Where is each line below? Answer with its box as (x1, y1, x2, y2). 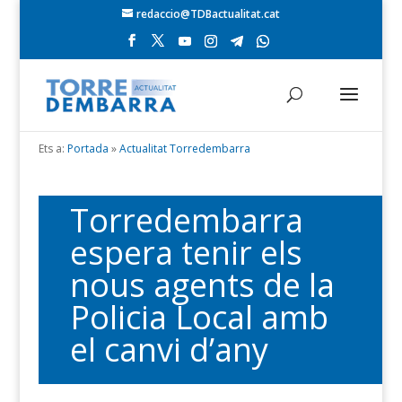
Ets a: (38, 141, 65, 156)
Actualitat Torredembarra (118, 141, 250, 156)
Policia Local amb (69, 295, 328, 339)
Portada (66, 141, 109, 156)
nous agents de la (69, 263, 335, 307)
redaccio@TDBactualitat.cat (135, 6, 280, 22)
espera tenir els (69, 231, 302, 275)
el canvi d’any (69, 328, 268, 371)
